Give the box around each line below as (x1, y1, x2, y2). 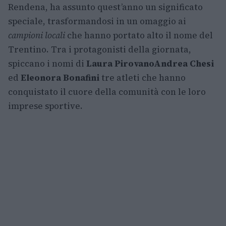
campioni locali (8, 29, 65, 41)
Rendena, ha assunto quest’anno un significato (8, 1, 203, 13)
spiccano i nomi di (8, 58, 86, 70)
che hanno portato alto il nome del (65, 29, 213, 41)
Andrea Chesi (154, 58, 214, 70)
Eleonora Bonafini (21, 72, 99, 84)
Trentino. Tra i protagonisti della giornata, (8, 43, 191, 55)
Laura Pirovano (86, 58, 154, 70)
